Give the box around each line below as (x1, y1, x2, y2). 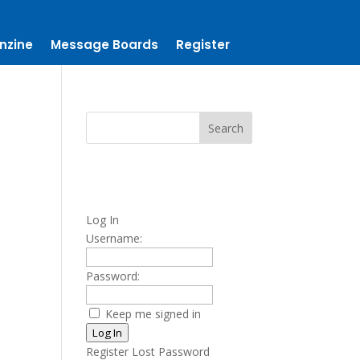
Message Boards (51, 36, 158, 53)
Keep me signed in (105, 306, 202, 321)
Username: (86, 231, 143, 246)
